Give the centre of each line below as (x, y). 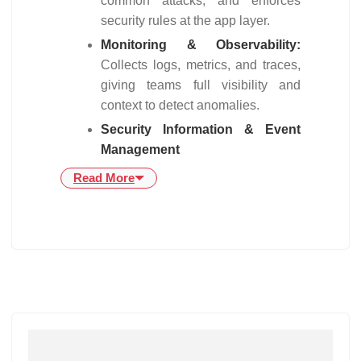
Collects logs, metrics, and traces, (201, 65)
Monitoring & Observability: (201, 45)
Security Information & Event (201, 129)
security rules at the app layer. (187, 21)
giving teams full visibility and (201, 85)
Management (140, 149)
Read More (104, 178)
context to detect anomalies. (182, 105)
